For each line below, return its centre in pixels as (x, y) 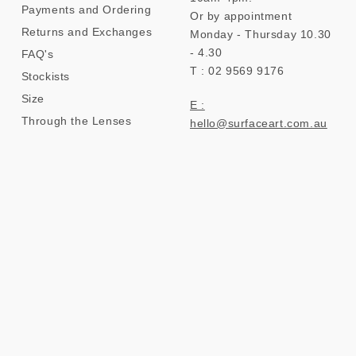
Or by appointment (241, 15)
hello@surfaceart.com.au (258, 123)
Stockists (46, 76)
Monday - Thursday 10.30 (260, 34)
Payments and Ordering (86, 9)
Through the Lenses (76, 120)
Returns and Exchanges (87, 31)
